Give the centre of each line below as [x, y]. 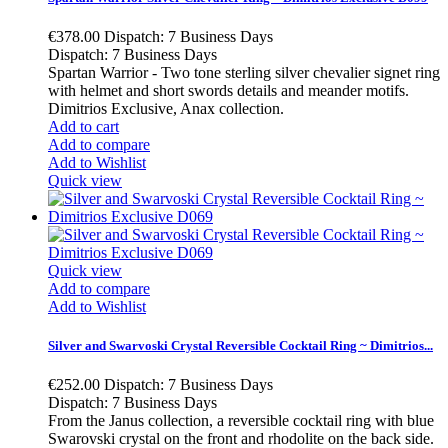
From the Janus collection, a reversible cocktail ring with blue [241, 421]
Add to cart [83, 127]
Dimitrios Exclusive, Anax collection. [166, 109]
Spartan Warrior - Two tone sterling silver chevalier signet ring [244, 73]
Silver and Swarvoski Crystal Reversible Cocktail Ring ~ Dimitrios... [240, 346]
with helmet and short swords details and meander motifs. [228, 91]
